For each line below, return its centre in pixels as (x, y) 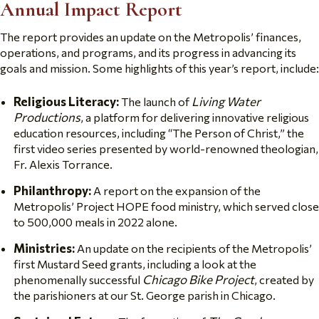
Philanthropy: (53, 190)
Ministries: (45, 248)
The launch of (156, 101)
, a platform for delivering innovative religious (195, 117)
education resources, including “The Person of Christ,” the (159, 133)
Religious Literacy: (67, 101)
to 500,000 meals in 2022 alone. (95, 222)
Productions (47, 117)
